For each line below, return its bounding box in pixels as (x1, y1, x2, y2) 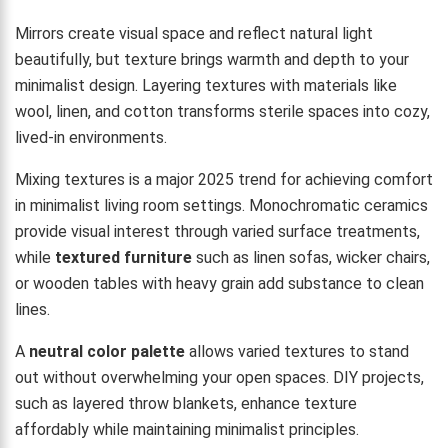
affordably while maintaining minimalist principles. (15, 419, 359, 439)
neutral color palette (29, 341, 185, 361)
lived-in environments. (15, 127, 167, 147)
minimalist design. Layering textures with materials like (15, 75, 397, 95)
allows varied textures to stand (185, 341, 409, 361)
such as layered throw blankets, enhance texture (15, 393, 357, 413)
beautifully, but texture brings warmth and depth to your (15, 49, 409, 69)
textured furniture (55, 247, 192, 267)
